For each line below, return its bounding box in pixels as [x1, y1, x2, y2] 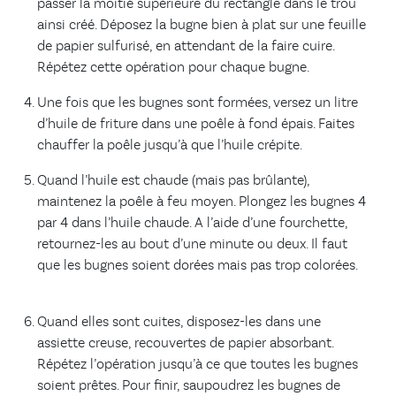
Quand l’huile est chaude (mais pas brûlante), [37, 174, 309, 189]
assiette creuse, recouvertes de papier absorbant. [37, 337, 333, 352]
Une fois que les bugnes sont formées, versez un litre [37, 96, 358, 111]
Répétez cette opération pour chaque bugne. [37, 61, 309, 76]
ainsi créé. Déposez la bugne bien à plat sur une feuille [37, 19, 366, 34]
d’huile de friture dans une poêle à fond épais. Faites [37, 118, 354, 133]
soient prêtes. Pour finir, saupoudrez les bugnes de [37, 379, 340, 394]
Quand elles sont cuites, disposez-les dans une [37, 316, 321, 331]
